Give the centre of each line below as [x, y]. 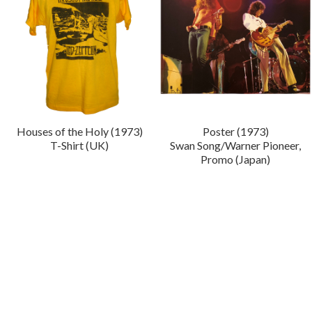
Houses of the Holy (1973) [79, 131]
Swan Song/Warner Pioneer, [236, 145]
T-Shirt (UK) [80, 145]
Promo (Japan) [236, 159]
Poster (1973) [235, 131]
